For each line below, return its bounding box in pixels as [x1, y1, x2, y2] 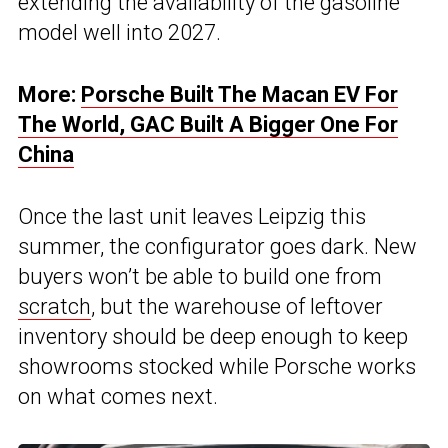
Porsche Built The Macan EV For [81, 81, 398, 107]
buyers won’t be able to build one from [18, 263, 382, 289]
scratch [18, 293, 91, 319]
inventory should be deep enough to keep [18, 323, 408, 349]
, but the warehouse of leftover [91, 293, 383, 319]
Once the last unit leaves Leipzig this [18, 203, 366, 229]
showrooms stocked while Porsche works [18, 353, 416, 379]
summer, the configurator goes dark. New [18, 233, 417, 259]
